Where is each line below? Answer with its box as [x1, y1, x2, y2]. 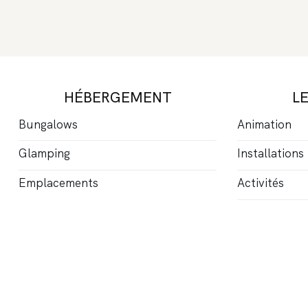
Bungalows [19, 116, 78, 132]
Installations [236, 146, 304, 162]
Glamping [19, 146, 71, 162]
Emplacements [19, 175, 99, 191]
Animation [236, 116, 291, 132]
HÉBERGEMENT [63, 87, 172, 107]
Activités [236, 175, 284, 191]
